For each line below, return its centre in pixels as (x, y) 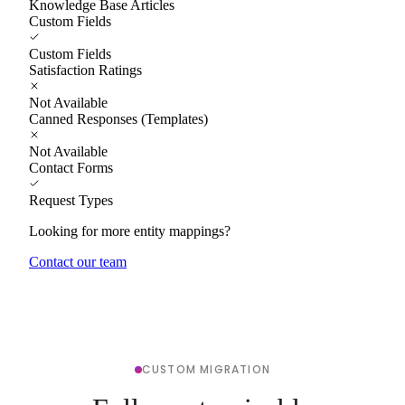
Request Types (71, 200)
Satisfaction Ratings (85, 70)
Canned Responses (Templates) (118, 118)
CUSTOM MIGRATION (206, 369)
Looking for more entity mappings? (130, 231)
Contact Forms (71, 167)
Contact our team (78, 261)
